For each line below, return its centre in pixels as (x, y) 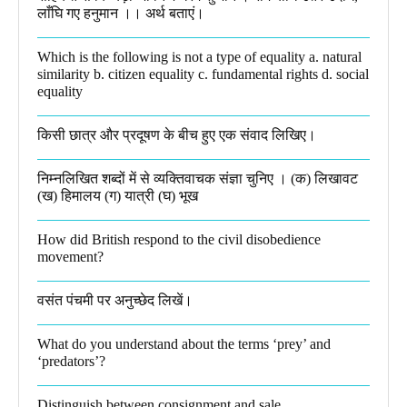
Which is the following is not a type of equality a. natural (199, 56)
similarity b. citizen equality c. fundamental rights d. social (203, 74)
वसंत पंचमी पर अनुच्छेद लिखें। (115, 300)
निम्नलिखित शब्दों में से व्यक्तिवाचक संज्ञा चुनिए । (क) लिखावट (198, 178)
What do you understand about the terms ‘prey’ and (184, 343)
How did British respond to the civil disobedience (179, 239)
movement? (70, 256)
